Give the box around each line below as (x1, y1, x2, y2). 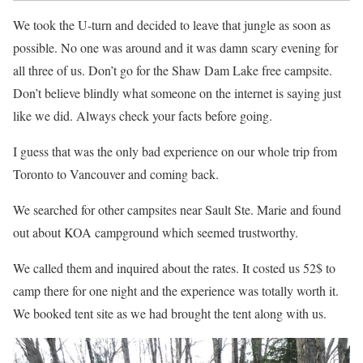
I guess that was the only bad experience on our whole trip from (13, 142, 337, 160)
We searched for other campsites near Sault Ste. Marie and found (13, 200, 341, 218)
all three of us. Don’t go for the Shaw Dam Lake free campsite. (13, 61, 332, 79)
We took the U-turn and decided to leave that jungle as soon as (13, 15, 331, 33)
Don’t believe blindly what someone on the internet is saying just (13, 83, 341, 101)
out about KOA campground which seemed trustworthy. (13, 223, 298, 241)
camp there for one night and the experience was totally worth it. (13, 281, 339, 299)
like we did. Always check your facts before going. (13, 106, 272, 124)
